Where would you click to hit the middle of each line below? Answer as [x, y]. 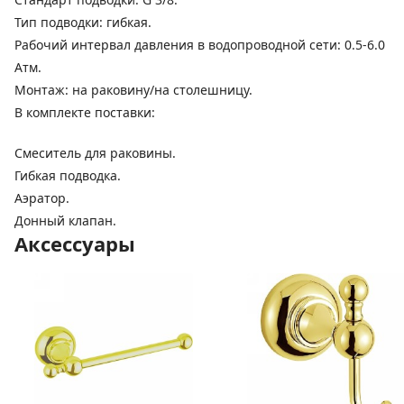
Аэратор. [42, 197]
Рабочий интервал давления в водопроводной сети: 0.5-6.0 [200, 44]
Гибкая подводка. [68, 175]
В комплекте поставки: [85, 112]
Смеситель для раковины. [95, 152]
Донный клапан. [65, 220]
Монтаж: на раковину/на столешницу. [133, 89]
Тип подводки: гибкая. [83, 22]
